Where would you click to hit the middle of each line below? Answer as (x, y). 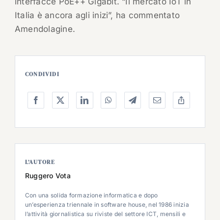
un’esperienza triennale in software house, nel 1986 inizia (107, 205)
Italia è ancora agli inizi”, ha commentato (97, 15)
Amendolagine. (45, 29)
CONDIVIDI (42, 74)
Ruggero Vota (48, 176)
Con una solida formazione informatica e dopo (91, 195)
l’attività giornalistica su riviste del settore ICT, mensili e (105, 214)
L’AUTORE (40, 162)
